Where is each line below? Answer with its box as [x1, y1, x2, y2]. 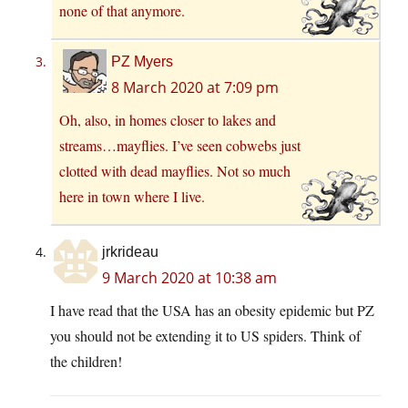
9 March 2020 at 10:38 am [102, 268, 277, 289]
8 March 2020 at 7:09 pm [111, 77, 279, 98]
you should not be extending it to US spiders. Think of [50, 326, 361, 346]
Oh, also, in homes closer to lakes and [59, 110, 276, 130]
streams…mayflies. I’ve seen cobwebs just [59, 136, 301, 156]
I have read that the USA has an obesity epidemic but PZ [50, 301, 374, 321]
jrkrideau [102, 244, 158, 260]
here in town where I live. [59, 187, 205, 207]
